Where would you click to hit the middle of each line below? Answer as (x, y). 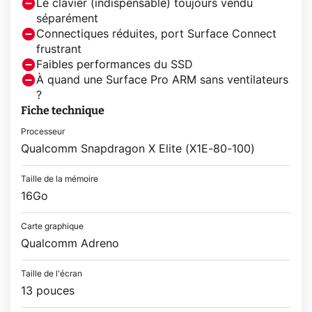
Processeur (43, 132)
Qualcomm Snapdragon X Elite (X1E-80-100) (138, 149)
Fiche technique (63, 111)
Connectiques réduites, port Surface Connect (156, 34)
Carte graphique (52, 227)
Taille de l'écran (52, 274)
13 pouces (48, 291)
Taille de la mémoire (60, 179)
